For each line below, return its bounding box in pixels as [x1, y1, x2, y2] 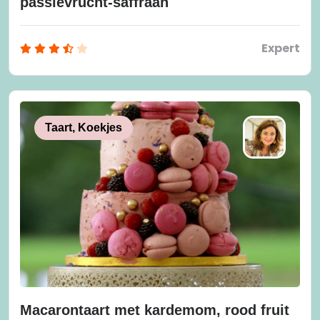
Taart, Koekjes [45, 121, 122, 134]
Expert [261, 40, 300, 57]
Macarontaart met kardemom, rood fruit [20, 302, 289, 319]
